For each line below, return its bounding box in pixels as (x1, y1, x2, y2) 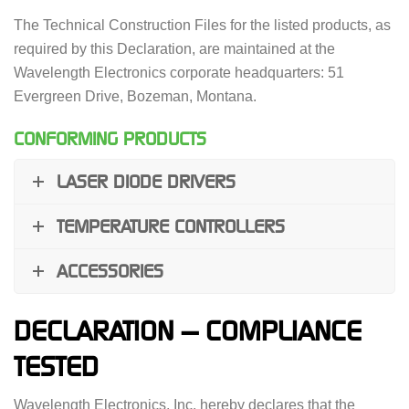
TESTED (14, 351, 99, 383)
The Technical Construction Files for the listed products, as (14, 16, 391, 33)
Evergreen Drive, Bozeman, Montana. (14, 88, 257, 104)
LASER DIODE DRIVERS (57, 171, 236, 192)
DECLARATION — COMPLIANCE (14, 316, 362, 347)
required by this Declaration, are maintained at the (14, 40, 335, 57)
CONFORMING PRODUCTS (14, 128, 206, 149)
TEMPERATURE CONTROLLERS (57, 215, 285, 236)
